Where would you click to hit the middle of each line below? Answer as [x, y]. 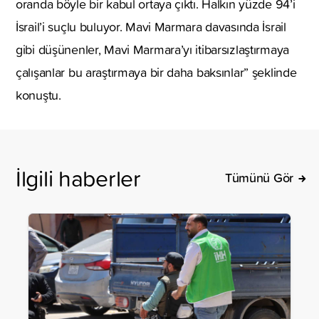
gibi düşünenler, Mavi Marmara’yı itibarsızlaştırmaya [153, 49]
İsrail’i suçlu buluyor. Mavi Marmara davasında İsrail [151, 26]
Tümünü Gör [259, 177]
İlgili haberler [78, 177]
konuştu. [38, 95]
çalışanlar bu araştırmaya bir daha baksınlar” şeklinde [156, 72]
